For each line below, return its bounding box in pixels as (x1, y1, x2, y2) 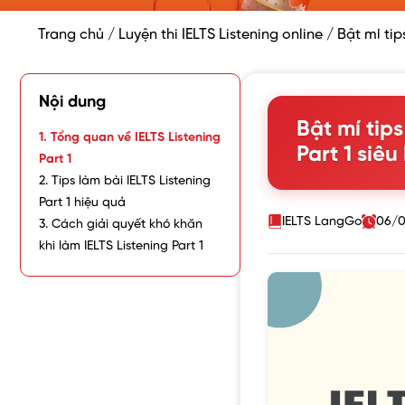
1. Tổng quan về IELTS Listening (39, 131, 221, 146)
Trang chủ (38, 27, 104, 43)
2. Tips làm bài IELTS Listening (39, 174, 211, 189)
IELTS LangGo (282, 214, 362, 229)
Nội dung (39, 94, 106, 112)
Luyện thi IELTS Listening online (118, 27, 323, 43)
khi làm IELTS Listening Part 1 (39, 240, 203, 254)
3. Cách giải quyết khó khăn (39, 218, 202, 232)
